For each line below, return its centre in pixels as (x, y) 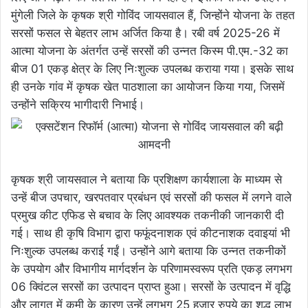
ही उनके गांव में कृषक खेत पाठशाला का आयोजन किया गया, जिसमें (148, 86)
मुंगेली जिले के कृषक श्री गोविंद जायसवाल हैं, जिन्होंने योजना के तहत (153, 15)
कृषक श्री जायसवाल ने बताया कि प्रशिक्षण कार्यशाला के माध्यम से (146, 179)
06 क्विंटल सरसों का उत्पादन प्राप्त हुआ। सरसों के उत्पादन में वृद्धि (151, 286)
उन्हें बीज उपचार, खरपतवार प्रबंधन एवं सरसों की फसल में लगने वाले (151, 197)
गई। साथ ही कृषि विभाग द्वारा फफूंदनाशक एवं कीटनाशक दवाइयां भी (151, 233)
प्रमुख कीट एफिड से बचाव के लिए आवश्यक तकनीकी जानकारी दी (147, 215)
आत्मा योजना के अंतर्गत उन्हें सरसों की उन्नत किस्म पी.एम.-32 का (150, 51)
